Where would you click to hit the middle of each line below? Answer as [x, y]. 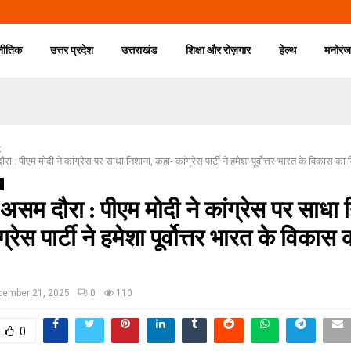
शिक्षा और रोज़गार [219, 50]
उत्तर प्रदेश [72, 50]
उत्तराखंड [140, 50]
